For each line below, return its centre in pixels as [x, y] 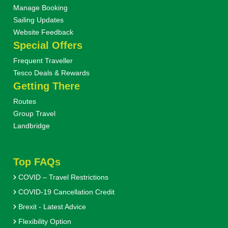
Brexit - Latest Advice [51, 207]
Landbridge [31, 126]
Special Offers [49, 45]
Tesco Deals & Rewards [51, 73]
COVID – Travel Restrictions [62, 177]
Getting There [46, 86]
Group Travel [34, 113]
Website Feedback [43, 32]
